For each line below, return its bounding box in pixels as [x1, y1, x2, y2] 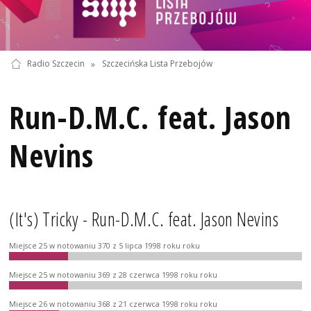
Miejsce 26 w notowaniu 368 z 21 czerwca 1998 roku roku [9, 299, 218, 310]
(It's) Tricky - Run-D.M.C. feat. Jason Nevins [9, 207, 279, 233]
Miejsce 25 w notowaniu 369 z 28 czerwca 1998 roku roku [9, 269, 218, 280]
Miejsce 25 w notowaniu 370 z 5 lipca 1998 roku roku [9, 240, 201, 251]
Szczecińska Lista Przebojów [101, 58, 212, 70]
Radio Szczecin [26, 58, 85, 70]
